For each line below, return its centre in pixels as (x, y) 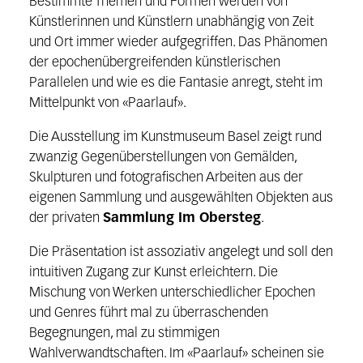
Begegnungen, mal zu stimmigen (124, 333)
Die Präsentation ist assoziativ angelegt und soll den (181, 252)
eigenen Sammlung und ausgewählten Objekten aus (181, 198)
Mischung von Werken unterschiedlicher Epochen (172, 293)
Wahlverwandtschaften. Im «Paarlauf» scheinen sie (176, 353)
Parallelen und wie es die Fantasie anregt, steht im (175, 83)
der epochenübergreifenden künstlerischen (154, 63)
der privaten (66, 218)
